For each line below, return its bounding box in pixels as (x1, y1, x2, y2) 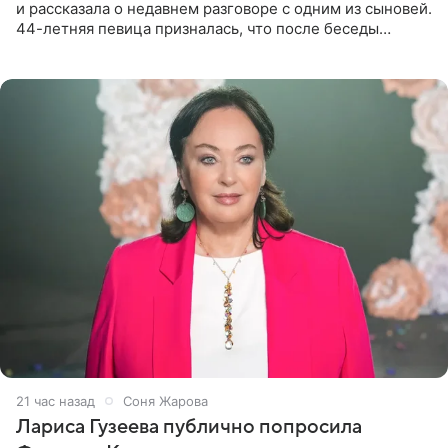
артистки (16, 58, 82, 78)
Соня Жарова (123, 392, 208, 409)
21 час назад (16, 392, 95, 409)
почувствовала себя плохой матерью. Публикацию (16, 38, 389, 58)
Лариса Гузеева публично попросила (16, 415, 362, 438)
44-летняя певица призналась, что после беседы (16, 18, 379, 38)
